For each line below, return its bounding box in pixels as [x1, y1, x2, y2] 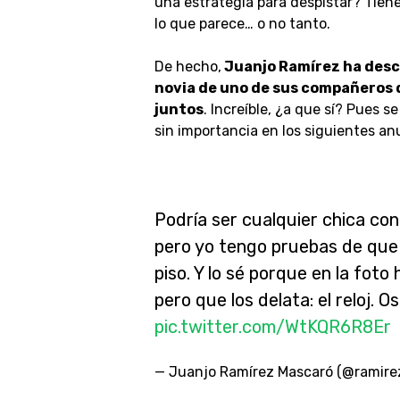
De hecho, [154, 58, 221, 75]
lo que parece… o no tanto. [154, 15, 334, 32]
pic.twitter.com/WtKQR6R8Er [154, 316, 391, 337]
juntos [154, 101, 204, 118]
